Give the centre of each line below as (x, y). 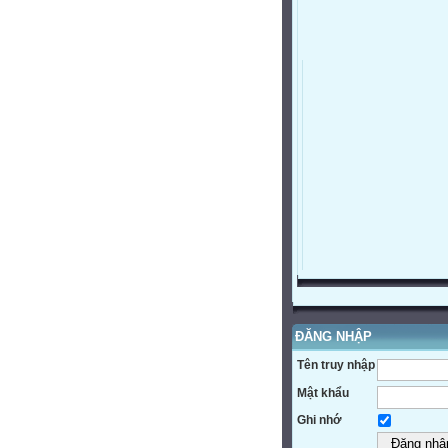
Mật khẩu (323, 392)
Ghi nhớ (319, 420)
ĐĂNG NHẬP (333, 336)
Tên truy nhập (336, 365)
